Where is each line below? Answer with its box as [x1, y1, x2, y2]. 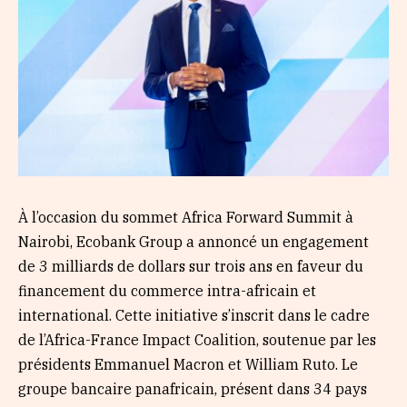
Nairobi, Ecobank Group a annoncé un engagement [18, 232, 369, 251]
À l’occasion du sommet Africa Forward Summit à [18, 207, 353, 226]
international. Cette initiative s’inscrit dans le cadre [18, 305, 370, 324]
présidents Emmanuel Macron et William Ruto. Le [18, 354, 358, 373]
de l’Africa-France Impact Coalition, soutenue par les [18, 330, 376, 349]
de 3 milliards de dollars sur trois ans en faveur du [18, 256, 363, 275]
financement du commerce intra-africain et [18, 281, 316, 300]
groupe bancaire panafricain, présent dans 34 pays [18, 379, 367, 398]
